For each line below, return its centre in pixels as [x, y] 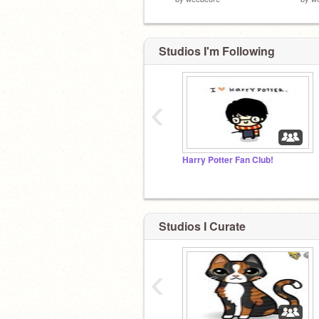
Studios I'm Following [217, 51]
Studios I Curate [202, 226]
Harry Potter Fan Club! [228, 160]
